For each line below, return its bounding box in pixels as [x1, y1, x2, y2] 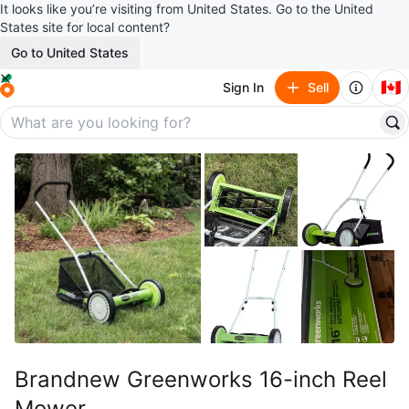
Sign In [223, 79, 264, 95]
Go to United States [11, 45, 129, 60]
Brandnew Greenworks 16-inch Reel [15, 366, 387, 393]
